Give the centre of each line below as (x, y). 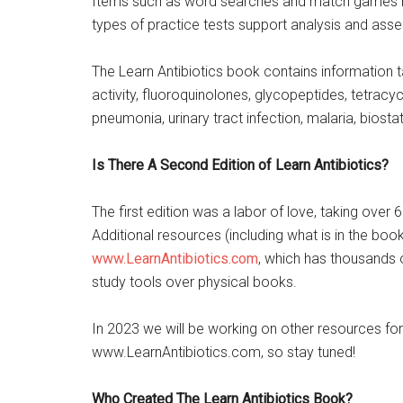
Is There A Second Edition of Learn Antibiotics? (240, 166)
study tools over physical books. (194, 282)
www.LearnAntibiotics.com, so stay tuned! (224, 353)
